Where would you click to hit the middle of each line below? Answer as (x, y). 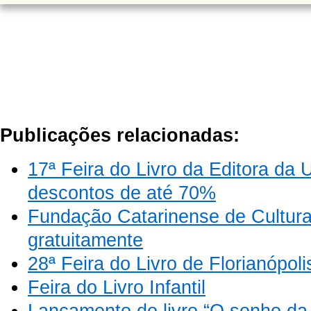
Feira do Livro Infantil (117, 287)
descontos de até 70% (122, 193)
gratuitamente (85, 240)
